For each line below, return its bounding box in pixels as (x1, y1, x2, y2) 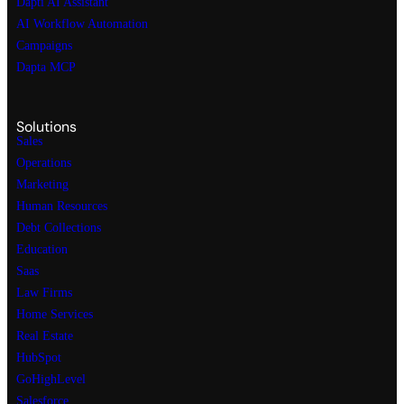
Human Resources (16, 199, 107, 214)
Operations (16, 156, 71, 170)
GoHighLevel (16, 372, 86, 387)
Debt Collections (16, 221, 101, 235)
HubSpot (16, 351, 61, 365)
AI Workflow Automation (16, 17, 148, 32)
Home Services (16, 308, 93, 322)
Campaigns (16, 39, 72, 53)
